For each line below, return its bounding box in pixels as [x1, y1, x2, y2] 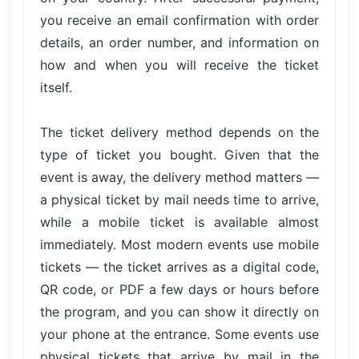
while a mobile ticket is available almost [40, 213, 319, 230]
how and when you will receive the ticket [40, 56, 319, 73]
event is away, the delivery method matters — [40, 168, 319, 185]
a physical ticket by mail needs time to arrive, [40, 191, 319, 208]
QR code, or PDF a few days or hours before [40, 280, 319, 297]
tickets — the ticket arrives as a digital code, [40, 258, 319, 275]
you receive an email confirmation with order [40, 11, 319, 28]
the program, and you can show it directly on [40, 303, 319, 320]
